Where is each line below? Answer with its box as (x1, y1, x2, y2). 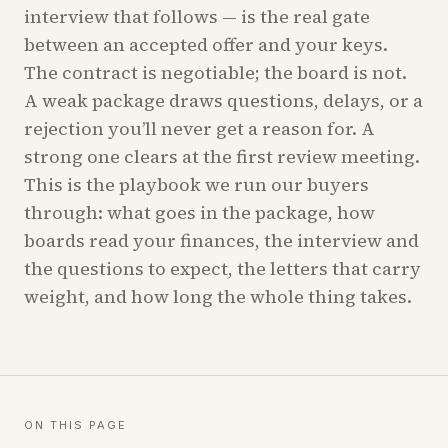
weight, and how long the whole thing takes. (24, 284, 412, 309)
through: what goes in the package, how (24, 200, 375, 225)
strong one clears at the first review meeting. (24, 144, 420, 169)
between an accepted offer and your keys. (24, 32, 388, 57)
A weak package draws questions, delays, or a (24, 88, 423, 113)
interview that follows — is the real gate (24, 4, 370, 29)
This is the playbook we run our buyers (24, 172, 369, 197)
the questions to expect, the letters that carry (24, 256, 421, 281)
